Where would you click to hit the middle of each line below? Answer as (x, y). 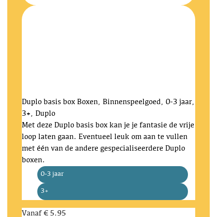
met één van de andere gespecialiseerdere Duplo (103, 149)
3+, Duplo (39, 114)
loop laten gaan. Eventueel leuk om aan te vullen (105, 137)
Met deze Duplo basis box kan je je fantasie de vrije (108, 125)
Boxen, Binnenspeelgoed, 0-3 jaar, (136, 102)
